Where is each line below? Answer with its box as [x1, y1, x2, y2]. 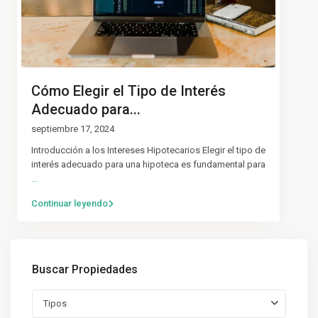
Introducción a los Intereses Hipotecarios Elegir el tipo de [31, 145, 265, 156]
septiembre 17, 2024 [31, 124, 114, 135]
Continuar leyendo [31, 198, 108, 209]
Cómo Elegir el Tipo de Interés [31, 82, 226, 100]
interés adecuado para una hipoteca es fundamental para [31, 159, 265, 170]
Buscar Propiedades [32, 263, 138, 277]
